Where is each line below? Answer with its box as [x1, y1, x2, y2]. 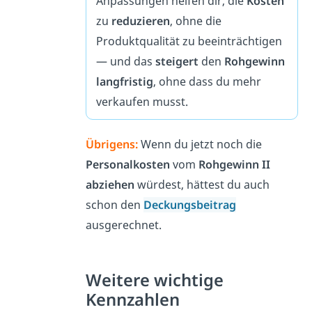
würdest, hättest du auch [134, 177, 270, 193]
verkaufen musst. [95, 93, 188, 109]
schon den [85, 197, 143, 213]
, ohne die [169, 13, 221, 29]
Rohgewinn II [198, 157, 270, 173]
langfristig [95, 73, 153, 89]
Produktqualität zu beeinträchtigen [95, 33, 282, 49]
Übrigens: [85, 136, 138, 153]
